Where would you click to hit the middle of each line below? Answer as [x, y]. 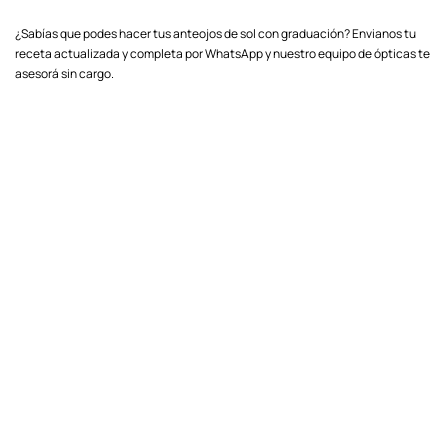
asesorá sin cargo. [64, 73]
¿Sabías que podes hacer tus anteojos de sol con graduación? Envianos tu [215, 33]
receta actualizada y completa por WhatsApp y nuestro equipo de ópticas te [222, 53]
